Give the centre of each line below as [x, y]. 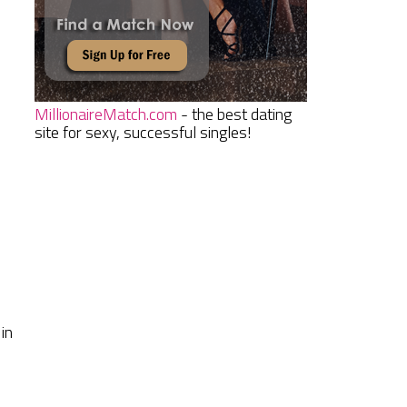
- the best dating [234, 114]
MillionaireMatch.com [106, 114]
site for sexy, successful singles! [143, 133]
